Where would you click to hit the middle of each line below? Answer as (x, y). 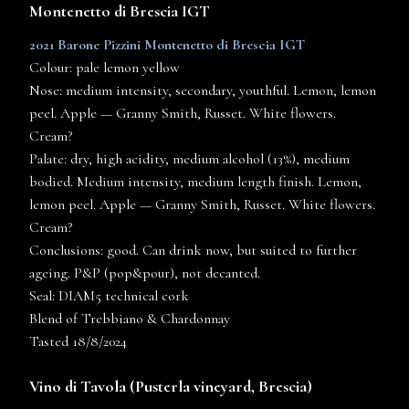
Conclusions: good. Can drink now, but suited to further (193, 251)
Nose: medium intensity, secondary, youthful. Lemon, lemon (203, 91)
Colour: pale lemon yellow (105, 68)
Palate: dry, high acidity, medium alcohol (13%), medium (189, 159)
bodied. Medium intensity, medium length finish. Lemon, (195, 182)
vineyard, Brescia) (251, 387)
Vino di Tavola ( (82, 387)
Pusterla (163, 387)
